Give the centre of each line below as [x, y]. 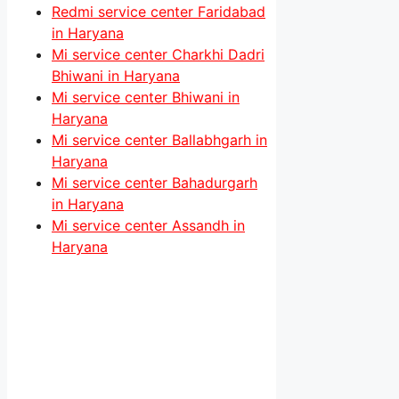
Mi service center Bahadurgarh [155, 183]
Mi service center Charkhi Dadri [158, 55]
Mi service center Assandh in [148, 226]
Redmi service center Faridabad [159, 12]
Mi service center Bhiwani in [146, 98]
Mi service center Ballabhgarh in [159, 140]
